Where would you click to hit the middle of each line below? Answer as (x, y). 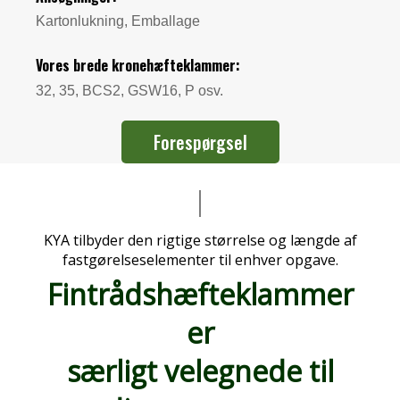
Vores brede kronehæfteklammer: (138, 65)
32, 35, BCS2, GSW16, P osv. (129, 90)
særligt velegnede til (200, 371)
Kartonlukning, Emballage (118, 21)
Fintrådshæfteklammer (200, 295)
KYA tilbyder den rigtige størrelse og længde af (200, 241)
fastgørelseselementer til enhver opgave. (200, 260)
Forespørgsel (200, 142)
